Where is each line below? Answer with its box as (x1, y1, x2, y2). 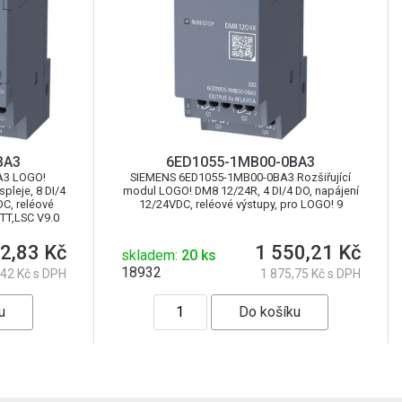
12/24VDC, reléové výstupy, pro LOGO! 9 (138, 197, 343, 211)
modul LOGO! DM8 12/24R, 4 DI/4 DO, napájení (122, 183, 359, 197)
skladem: (120, 246, 181, 264)
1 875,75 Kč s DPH (260, 266, 361, 281)
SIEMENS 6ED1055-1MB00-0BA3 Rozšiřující (130, 170, 352, 184)
